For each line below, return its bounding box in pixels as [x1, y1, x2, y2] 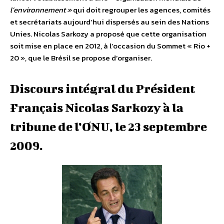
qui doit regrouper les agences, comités [71, 4, 210, 16]
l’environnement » [10, 4, 71, 16]
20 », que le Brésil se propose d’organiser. [10, 52, 152, 64]
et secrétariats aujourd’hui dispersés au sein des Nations [10, 16, 209, 28]
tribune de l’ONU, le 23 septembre [10, 119, 207, 134]
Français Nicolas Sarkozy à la [10, 100, 183, 115]
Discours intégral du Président [10, 81, 195, 96]
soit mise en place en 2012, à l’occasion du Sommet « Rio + [10, 40, 210, 52]
